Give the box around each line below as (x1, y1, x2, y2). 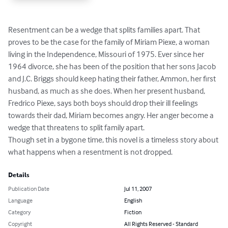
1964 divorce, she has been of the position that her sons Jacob (8, 61, 217, 71)
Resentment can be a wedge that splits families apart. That (8, 24, 202, 35)
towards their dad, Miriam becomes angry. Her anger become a (8, 109, 215, 120)
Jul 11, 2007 (124, 184, 152, 192)
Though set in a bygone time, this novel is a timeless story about (8, 134, 220, 145)
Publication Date (8, 184, 49, 192)
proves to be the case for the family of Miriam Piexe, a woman (8, 36, 211, 47)
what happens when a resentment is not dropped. (8, 146, 173, 157)
